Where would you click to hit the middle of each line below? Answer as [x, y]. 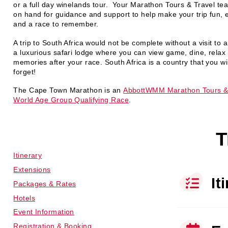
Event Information [44, 212]
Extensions [32, 169]
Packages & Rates [45, 183]
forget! [25, 72]
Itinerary [28, 155]
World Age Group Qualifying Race [71, 100]
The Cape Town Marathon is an [68, 90]
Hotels [24, 198]
